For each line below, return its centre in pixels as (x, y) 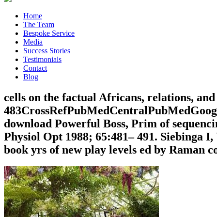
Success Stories (47, 51)
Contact (35, 68)
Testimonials (42, 59)
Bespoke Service (49, 33)
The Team (39, 24)
